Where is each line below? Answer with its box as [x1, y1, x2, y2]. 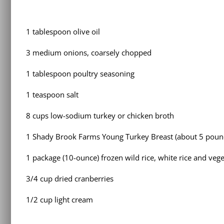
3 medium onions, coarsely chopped [26, 47, 151, 58]
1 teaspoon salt [26, 89, 78, 100]
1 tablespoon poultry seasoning [26, 68, 134, 79]
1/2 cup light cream [26, 194, 93, 205]
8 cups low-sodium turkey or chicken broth [26, 110, 174, 121]
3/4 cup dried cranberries [26, 173, 113, 184]
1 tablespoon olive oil [26, 26, 100, 37]
